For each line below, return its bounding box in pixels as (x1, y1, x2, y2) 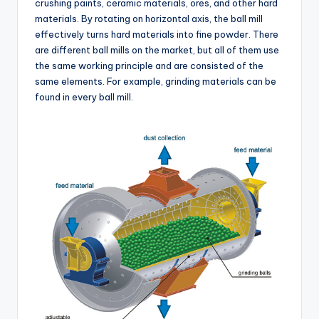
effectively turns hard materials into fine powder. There (35, 28, 278, 40)
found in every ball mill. (35, 90, 133, 103)
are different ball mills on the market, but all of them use (35, 43, 279, 56)
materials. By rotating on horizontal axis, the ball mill (35, 12, 263, 24)
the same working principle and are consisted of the (35, 59, 263, 71)
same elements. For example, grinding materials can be (35, 75, 276, 87)
